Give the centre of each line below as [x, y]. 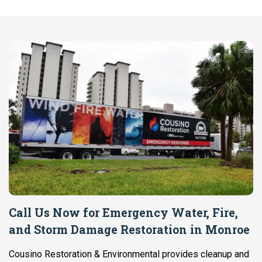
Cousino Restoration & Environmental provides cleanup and [129, 254]
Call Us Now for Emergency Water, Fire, [123, 212]
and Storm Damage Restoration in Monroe [129, 229]
